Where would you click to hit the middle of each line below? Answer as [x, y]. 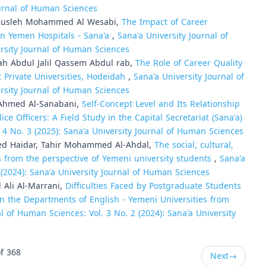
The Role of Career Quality [189, 63]
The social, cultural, [194, 145]
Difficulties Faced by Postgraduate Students [153, 186]
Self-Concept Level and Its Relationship [161, 104]
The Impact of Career [165, 22]
